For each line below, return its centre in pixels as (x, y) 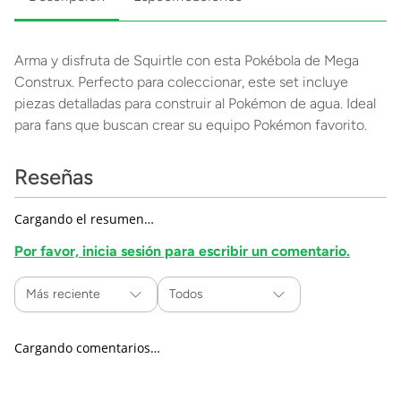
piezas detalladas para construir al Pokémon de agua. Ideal (195, 104)
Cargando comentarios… (87, 348)
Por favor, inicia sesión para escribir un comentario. (182, 252)
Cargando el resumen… (84, 219)
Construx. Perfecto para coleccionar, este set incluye (181, 82)
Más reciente (63, 294)
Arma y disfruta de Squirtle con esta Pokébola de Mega (187, 61)
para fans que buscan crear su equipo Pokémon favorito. (191, 125)
